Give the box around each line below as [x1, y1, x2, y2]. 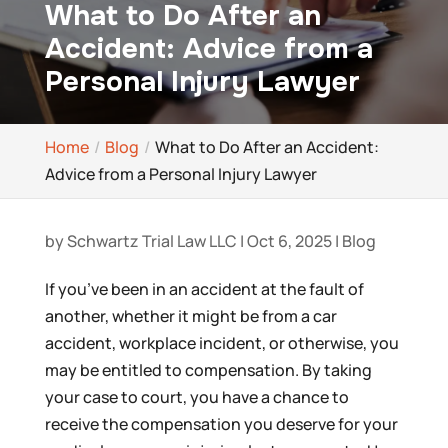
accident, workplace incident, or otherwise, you [44, 331, 399, 354]
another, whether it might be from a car [44, 304, 337, 327]
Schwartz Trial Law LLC [66, 229, 237, 252]
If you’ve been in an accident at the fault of [44, 277, 364, 300]
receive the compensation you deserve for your [44, 412, 398, 435]
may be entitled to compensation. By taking [44, 358, 372, 381]
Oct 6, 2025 [246, 229, 332, 252]
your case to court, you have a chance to [44, 385, 349, 408]
